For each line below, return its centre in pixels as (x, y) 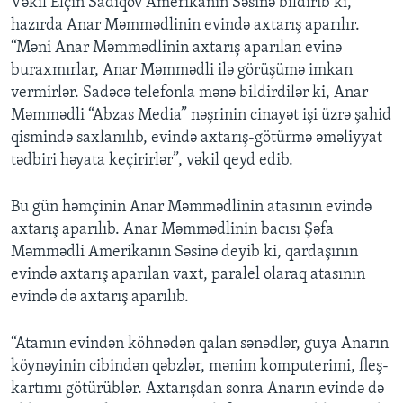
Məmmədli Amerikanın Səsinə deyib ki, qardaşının (184, 253)
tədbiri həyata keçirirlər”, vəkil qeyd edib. (152, 161)
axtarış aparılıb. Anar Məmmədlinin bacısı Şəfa (172, 230)
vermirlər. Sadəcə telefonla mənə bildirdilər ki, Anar (189, 94)
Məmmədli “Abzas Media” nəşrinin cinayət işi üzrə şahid (201, 116)
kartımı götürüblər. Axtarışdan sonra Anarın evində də (197, 390)
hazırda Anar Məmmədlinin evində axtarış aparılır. (185, 26)
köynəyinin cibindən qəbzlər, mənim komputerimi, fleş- (200, 367)
